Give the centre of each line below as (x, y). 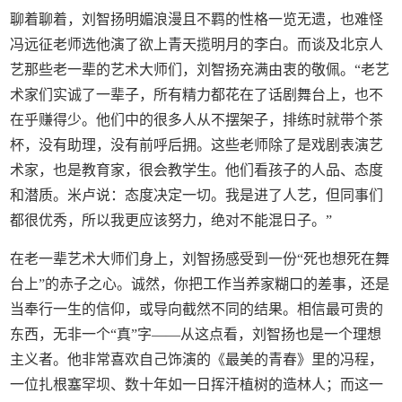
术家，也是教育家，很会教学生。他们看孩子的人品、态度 (197, 170)
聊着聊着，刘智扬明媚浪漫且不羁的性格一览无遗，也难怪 (197, 19)
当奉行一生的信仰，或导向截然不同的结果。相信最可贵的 (197, 309)
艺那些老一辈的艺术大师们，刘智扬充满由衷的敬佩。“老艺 (200, 69)
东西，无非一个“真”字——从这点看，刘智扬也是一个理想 (196, 334)
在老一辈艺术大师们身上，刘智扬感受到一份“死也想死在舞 (200, 258)
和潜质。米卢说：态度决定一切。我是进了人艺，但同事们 (197, 195)
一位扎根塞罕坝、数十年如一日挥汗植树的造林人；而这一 (197, 384)
